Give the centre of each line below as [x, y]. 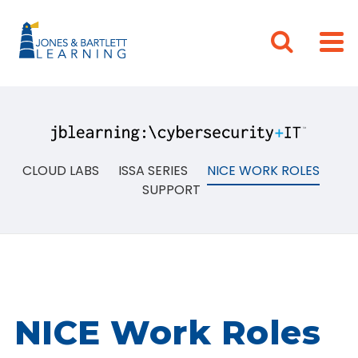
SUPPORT [171, 190]
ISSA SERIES [153, 171]
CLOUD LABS [61, 171]
